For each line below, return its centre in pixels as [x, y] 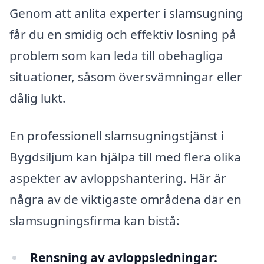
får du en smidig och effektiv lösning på [123, 34]
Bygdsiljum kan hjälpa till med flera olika [125, 156]
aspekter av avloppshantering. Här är [118, 178]
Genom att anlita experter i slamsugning [126, 13]
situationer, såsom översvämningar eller [126, 76]
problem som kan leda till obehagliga [116, 55]
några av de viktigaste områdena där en [126, 199]
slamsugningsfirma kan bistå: [95, 220]
